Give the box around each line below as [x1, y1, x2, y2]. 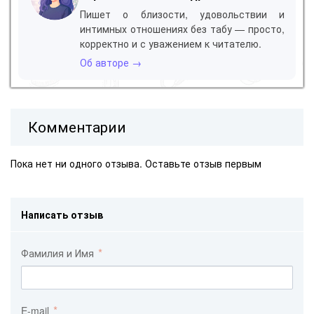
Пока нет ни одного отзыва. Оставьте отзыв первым [11, 156, 261, 171]
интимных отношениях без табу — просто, [80, 21, 285, 36]
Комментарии [28, 116, 127, 137]
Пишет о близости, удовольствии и [80, 6, 285, 21]
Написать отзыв [21, 207, 103, 222]
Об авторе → [80, 55, 142, 69]
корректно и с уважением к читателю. [80, 36, 261, 50]
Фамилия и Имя [21, 246, 97, 261]
